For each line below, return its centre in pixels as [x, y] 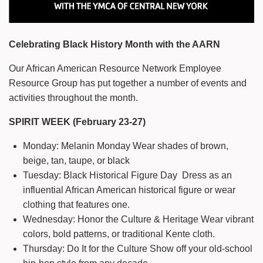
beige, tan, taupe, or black [76, 161]
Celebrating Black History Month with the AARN [114, 45]
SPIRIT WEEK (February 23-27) [77, 122]
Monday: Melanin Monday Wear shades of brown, [126, 146]
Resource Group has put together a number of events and [128, 83]
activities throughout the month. [73, 98]
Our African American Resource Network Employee [115, 69]
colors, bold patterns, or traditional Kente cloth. [119, 234]
